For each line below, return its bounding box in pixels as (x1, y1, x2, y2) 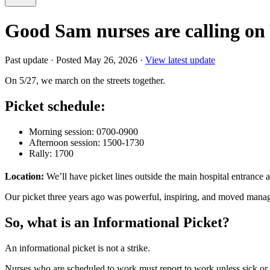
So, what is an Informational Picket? (5, 215, 230, 231)
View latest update (145, 54, 215, 65)
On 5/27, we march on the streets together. (5, 75, 165, 86)
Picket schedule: (5, 98, 105, 114)
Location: (5, 171, 46, 182)
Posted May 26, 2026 (56, 54, 137, 65)
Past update (5, 54, 48, 65)
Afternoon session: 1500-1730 (29, 137, 144, 148)
